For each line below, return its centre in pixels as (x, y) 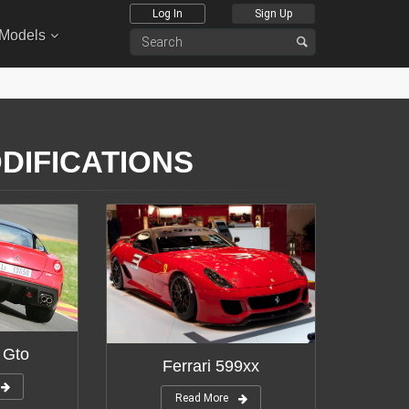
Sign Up (274, 14)
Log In (168, 14)
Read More (201, 398)
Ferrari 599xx (210, 366)
